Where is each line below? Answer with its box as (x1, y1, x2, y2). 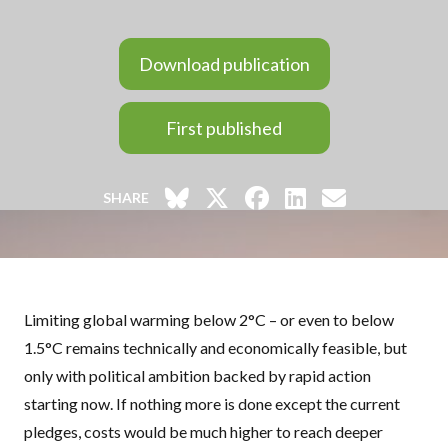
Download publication (138, 53, 310, 75)
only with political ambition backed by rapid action (24, 366, 371, 385)
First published (166, 117, 282, 139)
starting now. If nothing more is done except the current (24, 394, 400, 413)
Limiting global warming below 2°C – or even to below (24, 310, 394, 329)
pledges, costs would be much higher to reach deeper (24, 422, 383, 441)
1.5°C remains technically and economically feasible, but (24, 338, 407, 357)
